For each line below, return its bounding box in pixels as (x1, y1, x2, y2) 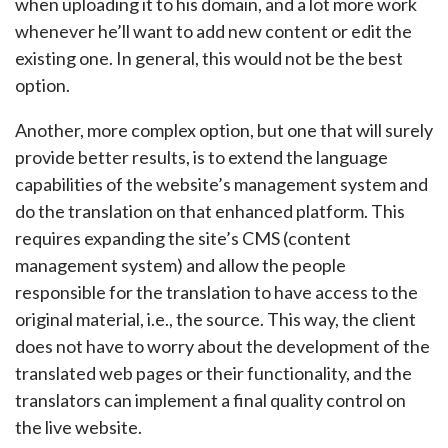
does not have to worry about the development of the (15, 335, 430, 357)
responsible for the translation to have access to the (15, 281, 418, 303)
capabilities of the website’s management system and (15, 173, 428, 195)
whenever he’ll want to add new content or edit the (15, 20, 412, 42)
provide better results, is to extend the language (15, 146, 388, 168)
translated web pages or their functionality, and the (15, 362, 412, 384)
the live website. (15, 416, 142, 438)
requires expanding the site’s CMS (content (15, 227, 351, 249)
